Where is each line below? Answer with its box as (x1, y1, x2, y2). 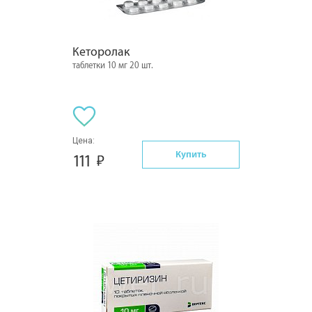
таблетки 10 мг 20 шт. (72, 61, 153, 70)
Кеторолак (72, 45, 130, 58)
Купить (175, 148, 206, 159)
